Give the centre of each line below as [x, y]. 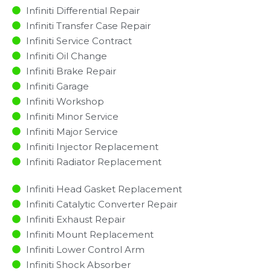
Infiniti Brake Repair [71, 71]
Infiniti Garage [57, 86]
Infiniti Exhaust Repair [75, 219]
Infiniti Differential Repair [83, 10]
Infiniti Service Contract [79, 41]
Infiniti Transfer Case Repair [88, 25]
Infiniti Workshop [65, 101]
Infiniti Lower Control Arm [85, 249]
